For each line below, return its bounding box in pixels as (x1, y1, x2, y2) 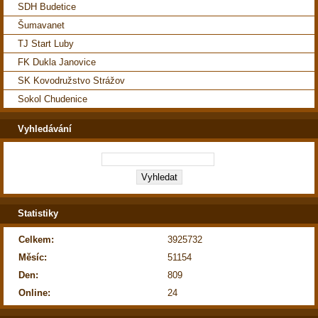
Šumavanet (18, 19, 65, 31)
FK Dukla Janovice (18, 56, 96, 67)
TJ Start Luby (18, 38, 74, 49)
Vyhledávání (18, 123, 72, 134)
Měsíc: (18, 252, 47, 263)
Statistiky (18, 208, 58, 219)
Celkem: (18, 234, 54, 246)
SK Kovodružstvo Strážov (18, 75, 125, 86)
